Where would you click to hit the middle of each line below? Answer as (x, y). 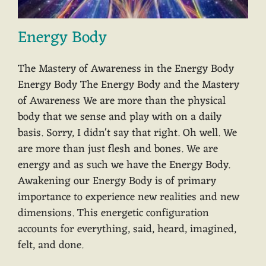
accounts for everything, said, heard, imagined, (127, 229)
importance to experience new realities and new (129, 197)
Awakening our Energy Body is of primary (117, 181)
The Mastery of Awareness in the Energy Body (126, 69)
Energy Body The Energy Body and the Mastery (129, 85)
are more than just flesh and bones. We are (118, 149)
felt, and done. (51, 245)
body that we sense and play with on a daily (120, 117)
